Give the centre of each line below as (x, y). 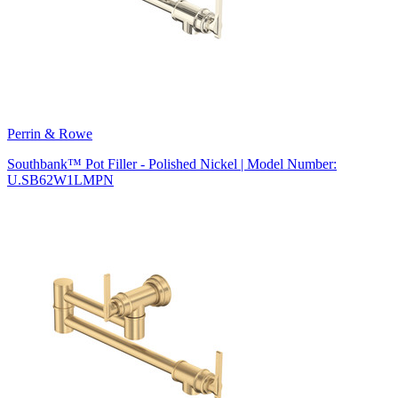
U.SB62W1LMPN (60, 179)
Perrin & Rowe (50, 133)
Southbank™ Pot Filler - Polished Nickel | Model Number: (172, 163)
